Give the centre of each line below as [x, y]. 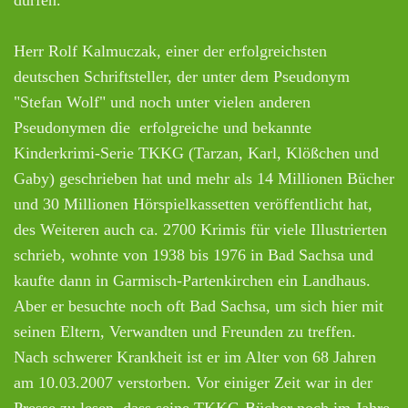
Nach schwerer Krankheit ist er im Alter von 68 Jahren [197, 357]
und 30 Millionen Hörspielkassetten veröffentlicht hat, [193, 204]
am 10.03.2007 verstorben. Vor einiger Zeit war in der [193, 382]
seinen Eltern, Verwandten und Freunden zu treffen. [185, 331]
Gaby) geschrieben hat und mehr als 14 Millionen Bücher [204, 178]
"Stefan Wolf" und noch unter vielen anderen [162, 102]
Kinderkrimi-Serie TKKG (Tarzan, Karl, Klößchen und [196, 153]
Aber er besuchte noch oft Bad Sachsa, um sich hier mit [199, 306]
